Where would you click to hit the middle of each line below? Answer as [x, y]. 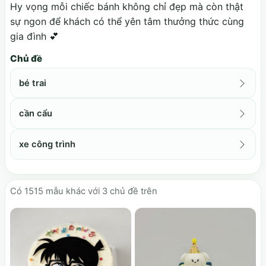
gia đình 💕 [34, 37]
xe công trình [47, 144]
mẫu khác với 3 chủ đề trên [100, 191]
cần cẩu [36, 114]
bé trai [33, 83]
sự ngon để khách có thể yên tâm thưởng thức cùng [127, 22]
